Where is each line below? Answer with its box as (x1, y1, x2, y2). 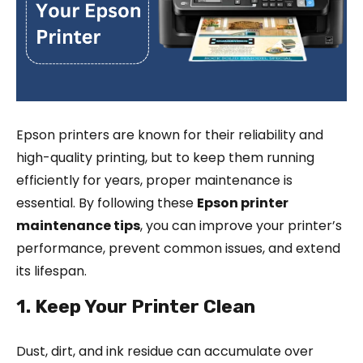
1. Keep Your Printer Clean (16, 294, 255, 318)
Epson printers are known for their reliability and (16, 125, 323, 144)
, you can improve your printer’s (140, 216, 342, 235)
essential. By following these (16, 193, 197, 212)
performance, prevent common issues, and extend (16, 238, 340, 258)
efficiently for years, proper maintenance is (16, 170, 293, 190)
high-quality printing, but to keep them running (16, 147, 314, 167)
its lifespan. (16, 261, 87, 280)
